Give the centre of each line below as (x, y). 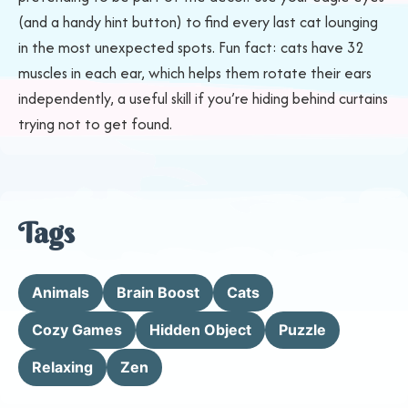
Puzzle (302, 330)
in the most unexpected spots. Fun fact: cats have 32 (191, 47)
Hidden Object (200, 330)
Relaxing (62, 367)
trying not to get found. (95, 124)
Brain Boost (158, 292)
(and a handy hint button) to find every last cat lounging (198, 22)
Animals (61, 292)
